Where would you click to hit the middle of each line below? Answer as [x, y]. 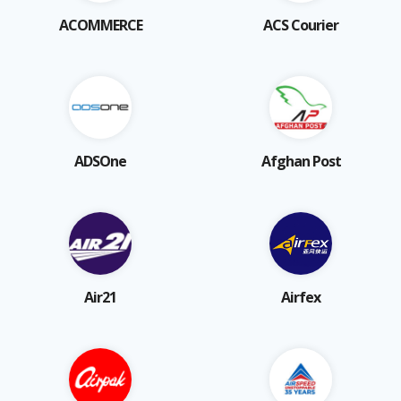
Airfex [301, 297]
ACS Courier [301, 25]
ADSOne [100, 161]
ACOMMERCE [100, 25]
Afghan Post [301, 161]
